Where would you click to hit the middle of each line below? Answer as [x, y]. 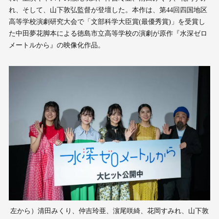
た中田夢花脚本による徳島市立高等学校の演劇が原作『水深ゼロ [108, 33]
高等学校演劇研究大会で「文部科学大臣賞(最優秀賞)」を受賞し [107, 22]
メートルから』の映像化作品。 [56, 45]
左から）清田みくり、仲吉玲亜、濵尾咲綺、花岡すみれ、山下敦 [109, 211]
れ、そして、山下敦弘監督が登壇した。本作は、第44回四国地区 [108, 10]
